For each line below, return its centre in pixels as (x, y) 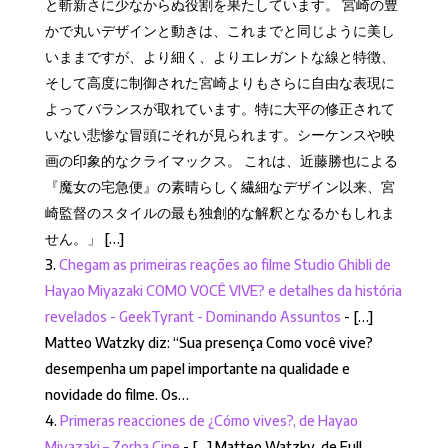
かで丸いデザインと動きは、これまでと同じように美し (219, 31)
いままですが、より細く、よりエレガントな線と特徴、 (219, 57)
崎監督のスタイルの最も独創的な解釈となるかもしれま (219, 213)
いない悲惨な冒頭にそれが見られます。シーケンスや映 (219, 135)
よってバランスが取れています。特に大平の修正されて (219, 109)
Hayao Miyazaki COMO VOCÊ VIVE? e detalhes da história (223, 291)
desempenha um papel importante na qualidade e (197, 369)
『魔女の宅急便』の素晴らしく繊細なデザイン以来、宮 (219, 187)
